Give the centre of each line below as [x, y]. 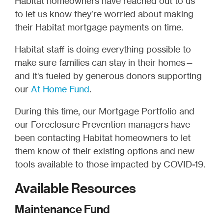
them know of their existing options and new [105, 151]
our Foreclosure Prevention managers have [102, 124]
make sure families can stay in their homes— [104, 63]
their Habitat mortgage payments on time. [99, 27]
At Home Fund [60, 89]
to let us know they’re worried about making [104, 14]
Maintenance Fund [62, 209]
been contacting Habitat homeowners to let [103, 138]
